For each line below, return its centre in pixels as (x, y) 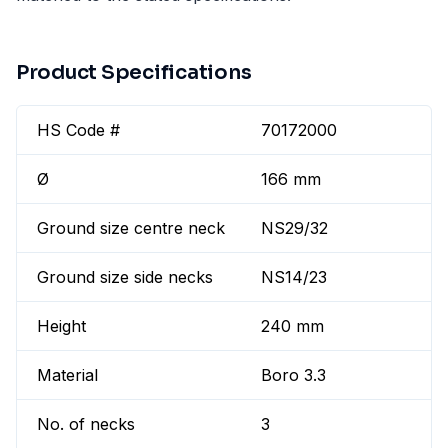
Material (67, 375)
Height (61, 326)
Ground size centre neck (131, 228)
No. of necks (86, 424)
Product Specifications (134, 73)
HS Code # (78, 130)
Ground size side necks (125, 277)
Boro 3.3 (294, 375)
